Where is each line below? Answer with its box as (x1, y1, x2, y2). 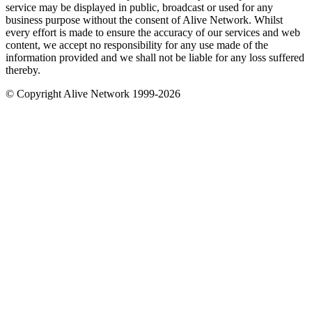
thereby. (6, 63, 40, 76)
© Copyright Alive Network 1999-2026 (6, 87, 180, 100)
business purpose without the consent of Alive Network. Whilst (6, 13, 283, 26)
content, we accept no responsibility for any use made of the (6, 38, 268, 51)
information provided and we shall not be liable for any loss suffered (6, 51, 304, 63)
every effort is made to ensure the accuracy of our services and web (6, 26, 300, 38)
